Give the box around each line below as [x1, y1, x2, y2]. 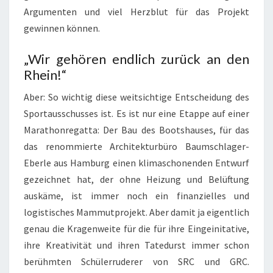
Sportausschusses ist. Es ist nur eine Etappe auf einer [24, 107, 249, 119]
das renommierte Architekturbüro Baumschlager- [24, 140, 249, 152]
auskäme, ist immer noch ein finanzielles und [24, 189, 249, 202]
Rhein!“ [24, 66, 66, 83]
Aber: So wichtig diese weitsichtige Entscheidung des [24, 90, 249, 103]
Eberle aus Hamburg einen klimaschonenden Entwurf [24, 156, 249, 169]
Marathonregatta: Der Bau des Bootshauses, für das [24, 123, 249, 136]
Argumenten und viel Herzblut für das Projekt [24, 5, 249, 18]
